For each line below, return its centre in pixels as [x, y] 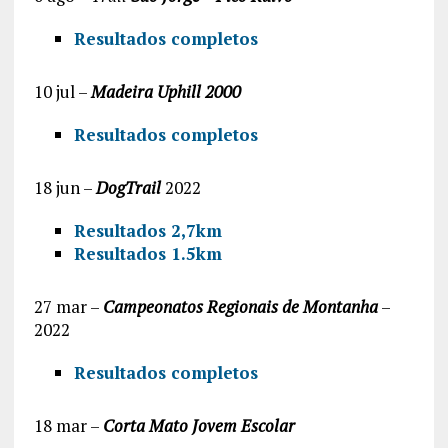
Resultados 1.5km [147, 253]
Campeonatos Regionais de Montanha [240, 306]
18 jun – [64, 187]
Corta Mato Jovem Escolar [198, 425]
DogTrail [128, 187]
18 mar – [68, 425]
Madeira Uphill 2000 [165, 91]
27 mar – [68, 306]
